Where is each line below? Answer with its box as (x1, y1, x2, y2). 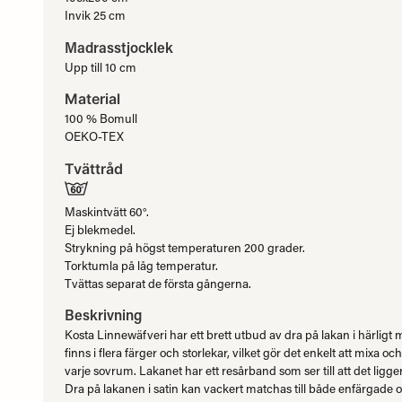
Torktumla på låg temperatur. (65, 257, 218, 274)
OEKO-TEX (65, 128, 124, 145)
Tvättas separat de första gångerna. (65, 275, 251, 292)
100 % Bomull (65, 110, 137, 127)
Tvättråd (65, 159, 123, 178)
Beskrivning (65, 305, 142, 325)
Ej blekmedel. (65, 221, 135, 238)
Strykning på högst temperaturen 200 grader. (65, 239, 305, 256)
